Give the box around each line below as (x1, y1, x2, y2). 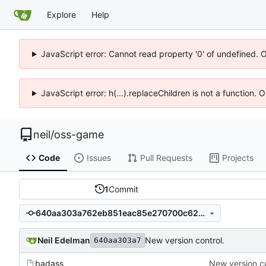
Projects (221, 153, 254, 163)
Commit (109, 183, 139, 194)
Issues (86, 153, 111, 163)
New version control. (145, 235, 224, 246)
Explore (47, 9, 76, 20)
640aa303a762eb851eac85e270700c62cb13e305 (198, 208, 205, 218)
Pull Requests (140, 153, 192, 163)
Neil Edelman (37, 235, 90, 245)
